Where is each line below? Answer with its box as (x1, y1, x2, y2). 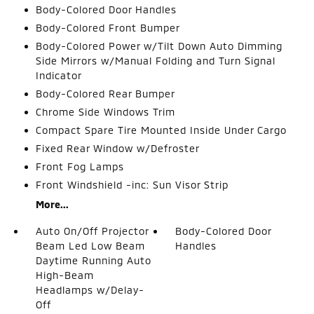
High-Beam (35, 268, 94, 281)
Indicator (35, 69, 82, 81)
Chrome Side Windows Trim (35, 105, 175, 118)
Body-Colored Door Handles (35, 3, 177, 15)
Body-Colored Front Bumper (35, 21, 180, 34)
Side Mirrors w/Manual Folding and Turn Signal (35, 54, 275, 67)
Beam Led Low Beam (35, 239, 145, 252)
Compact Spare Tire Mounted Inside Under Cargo (35, 123, 287, 136)
